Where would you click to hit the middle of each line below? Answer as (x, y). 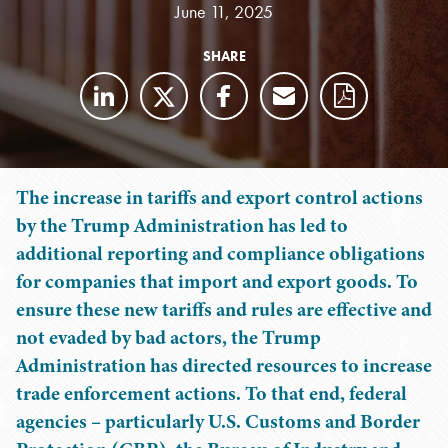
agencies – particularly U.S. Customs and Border (218, 421)
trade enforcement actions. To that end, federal (211, 393)
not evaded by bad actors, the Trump (168, 337)
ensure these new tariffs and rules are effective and (224, 309)
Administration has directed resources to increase (224, 365)
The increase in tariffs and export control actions (219, 197)
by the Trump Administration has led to (182, 225)
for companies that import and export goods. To (217, 281)
